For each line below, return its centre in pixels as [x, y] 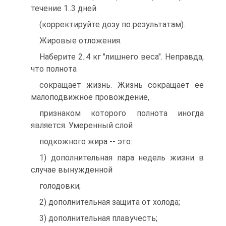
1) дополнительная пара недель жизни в [122, 158]
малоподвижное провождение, [90, 97]
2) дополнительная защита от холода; [110, 202]
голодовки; [60, 186]
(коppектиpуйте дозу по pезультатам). [112, 24]
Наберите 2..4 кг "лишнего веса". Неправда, [122, 57]
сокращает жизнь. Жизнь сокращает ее [122, 85]
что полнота [54, 69]
